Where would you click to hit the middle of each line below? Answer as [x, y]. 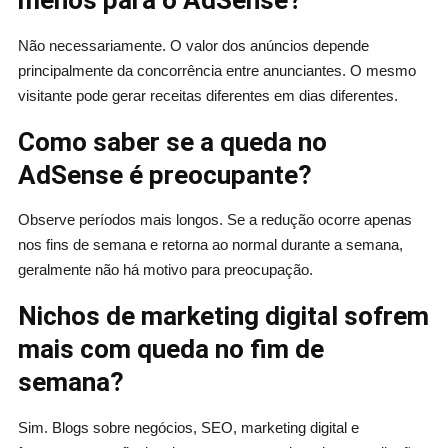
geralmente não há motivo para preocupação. [165, 270]
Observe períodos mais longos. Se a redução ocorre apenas [214, 220]
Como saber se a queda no [172, 141]
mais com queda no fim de [170, 349]
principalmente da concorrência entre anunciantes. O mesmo [216, 70]
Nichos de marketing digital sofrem [223, 316]
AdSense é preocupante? [164, 174]
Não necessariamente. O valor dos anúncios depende [193, 45]
